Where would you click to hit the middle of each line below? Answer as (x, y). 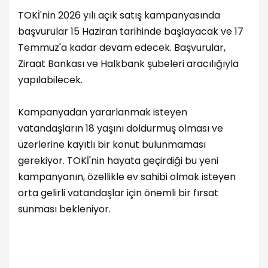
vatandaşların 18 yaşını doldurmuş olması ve (121, 128)
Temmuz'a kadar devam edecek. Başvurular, (122, 47)
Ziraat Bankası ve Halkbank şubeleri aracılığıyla (128, 63)
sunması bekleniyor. (64, 209)
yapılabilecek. (50, 80)
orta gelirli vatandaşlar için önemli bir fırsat (118, 193)
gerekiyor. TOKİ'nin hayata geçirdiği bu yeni (118, 160)
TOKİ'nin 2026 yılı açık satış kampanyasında (119, 15)
